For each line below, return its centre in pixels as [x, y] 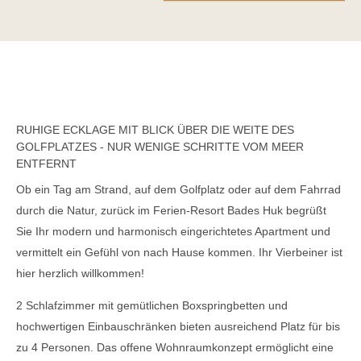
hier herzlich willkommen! [80, 273]
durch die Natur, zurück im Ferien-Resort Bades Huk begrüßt [171, 210]
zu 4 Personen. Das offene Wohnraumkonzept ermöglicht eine [175, 347]
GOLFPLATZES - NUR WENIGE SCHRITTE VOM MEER [160, 147]
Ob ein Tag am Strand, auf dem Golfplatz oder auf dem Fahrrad [178, 189]
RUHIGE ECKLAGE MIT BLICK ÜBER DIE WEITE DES [155, 130]
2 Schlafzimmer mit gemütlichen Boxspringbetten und [152, 305]
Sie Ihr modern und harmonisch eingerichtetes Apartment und [173, 231]
